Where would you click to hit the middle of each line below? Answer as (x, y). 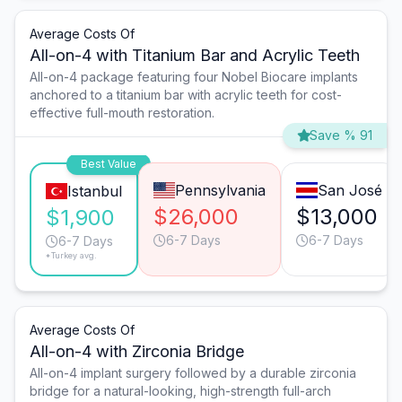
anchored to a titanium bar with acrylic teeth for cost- (186, 95)
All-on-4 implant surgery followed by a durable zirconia (193, 373)
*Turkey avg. (71, 256)
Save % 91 (341, 135)
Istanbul (94, 192)
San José (350, 191)
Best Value (108, 164)
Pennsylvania (220, 191)
